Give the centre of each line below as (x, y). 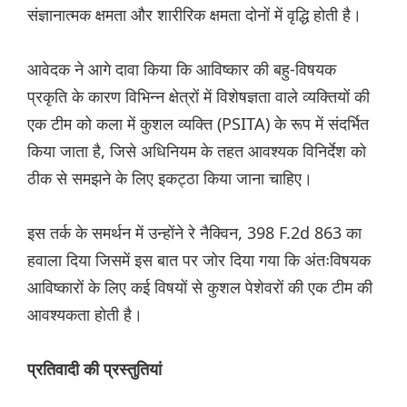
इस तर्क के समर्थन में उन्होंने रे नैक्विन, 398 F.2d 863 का (194, 233)
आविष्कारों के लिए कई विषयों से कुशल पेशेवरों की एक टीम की (200, 288)
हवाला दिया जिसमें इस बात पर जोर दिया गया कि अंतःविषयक (199, 260)
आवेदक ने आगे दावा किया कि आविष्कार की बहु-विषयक (182, 69)
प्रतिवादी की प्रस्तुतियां (94, 370)
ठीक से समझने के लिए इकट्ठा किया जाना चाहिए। (170, 179)
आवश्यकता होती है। (85, 315)
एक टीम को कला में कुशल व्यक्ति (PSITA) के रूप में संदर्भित (198, 124)
